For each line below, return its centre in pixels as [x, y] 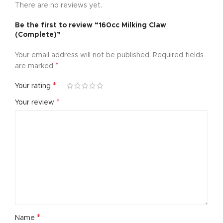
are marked [35, 66]
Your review [36, 102]
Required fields [178, 55]
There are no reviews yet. [58, 5]
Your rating [34, 86]
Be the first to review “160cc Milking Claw [91, 25]
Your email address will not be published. [83, 55]
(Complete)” [38, 35]
